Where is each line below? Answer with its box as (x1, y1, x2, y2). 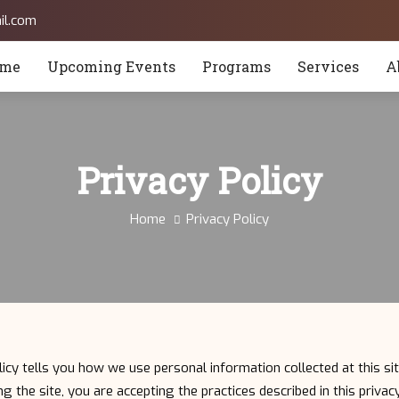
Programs (202, 57, 271, 77)
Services (297, 57, 359, 77)
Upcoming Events (47, 57, 175, 77)
